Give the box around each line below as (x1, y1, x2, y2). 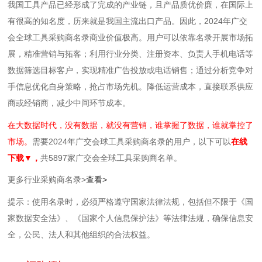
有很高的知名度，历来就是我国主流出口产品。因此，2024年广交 (8, 16, 248, 26)
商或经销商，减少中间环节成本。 (8, 98, 131, 108)
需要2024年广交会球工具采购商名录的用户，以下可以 (32, 136, 232, 146)
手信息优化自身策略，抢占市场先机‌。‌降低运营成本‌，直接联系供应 (8, 82, 254, 92)
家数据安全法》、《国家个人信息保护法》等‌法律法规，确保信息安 (8, 213, 254, 223)
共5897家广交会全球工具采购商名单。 (40, 153, 182, 163)
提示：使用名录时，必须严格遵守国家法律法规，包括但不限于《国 (8, 196, 254, 206)
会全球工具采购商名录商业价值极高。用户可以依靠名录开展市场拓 (8, 33, 254, 43)
